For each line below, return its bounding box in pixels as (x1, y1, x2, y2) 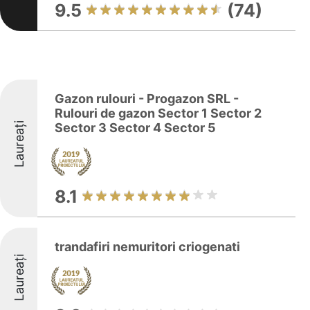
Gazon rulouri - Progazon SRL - (55, 91, 239, 106)
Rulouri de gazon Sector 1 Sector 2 (55, 106, 262, 120)
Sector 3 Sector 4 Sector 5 (55, 120, 216, 135)
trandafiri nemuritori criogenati (55, 239, 240, 254)
